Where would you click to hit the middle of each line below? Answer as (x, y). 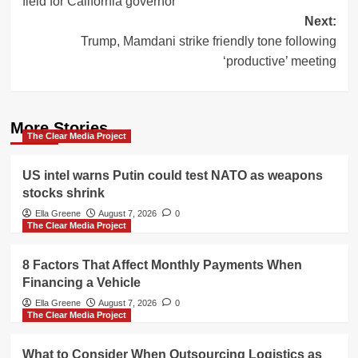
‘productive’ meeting (279, 61)
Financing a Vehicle (81, 282)
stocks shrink (63, 193)
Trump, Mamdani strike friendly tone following (208, 41)
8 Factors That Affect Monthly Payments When (162, 265)
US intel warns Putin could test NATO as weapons (172, 175)
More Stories (59, 127)
